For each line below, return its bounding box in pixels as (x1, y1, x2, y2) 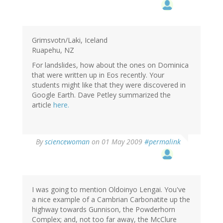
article (32, 100, 53, 110)
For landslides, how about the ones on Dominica (32, 60, 189, 70)
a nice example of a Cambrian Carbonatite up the (32, 195, 190, 205)
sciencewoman (45, 137, 90, 147)
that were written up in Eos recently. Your (32, 70, 164, 80)
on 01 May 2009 (90, 137, 144, 147)
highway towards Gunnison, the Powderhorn (32, 205, 175, 215)
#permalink (144, 137, 181, 147)
